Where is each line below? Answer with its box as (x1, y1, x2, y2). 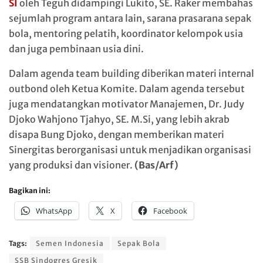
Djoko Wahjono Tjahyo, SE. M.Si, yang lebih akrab (9, 113, 230, 125)
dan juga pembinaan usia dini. (9, 42, 144, 55)
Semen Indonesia (36, 238, 104, 248)
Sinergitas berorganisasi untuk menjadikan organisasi (9, 143, 251, 156)
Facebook (153, 205, 187, 216)
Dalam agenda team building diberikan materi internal (9, 67, 254, 79)
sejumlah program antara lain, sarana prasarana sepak (9, 12, 251, 24)
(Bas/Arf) (134, 159, 178, 171)
